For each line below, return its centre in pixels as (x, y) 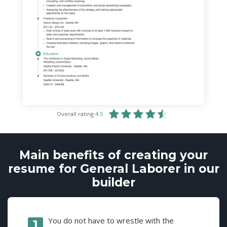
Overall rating (76, 113)
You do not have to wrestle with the (111, 220)
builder (113, 182)
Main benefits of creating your (113, 155)
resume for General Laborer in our (113, 168)
